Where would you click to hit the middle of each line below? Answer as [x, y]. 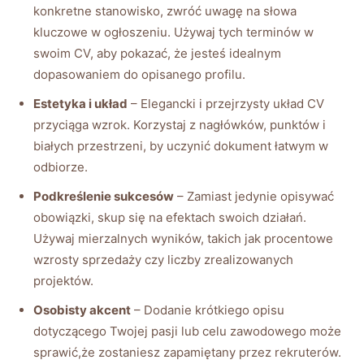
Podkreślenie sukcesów [104, 196]
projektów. [63, 280]
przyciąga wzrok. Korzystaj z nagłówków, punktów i [180, 124]
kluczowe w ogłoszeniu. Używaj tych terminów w [173, 32]
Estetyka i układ [80, 103]
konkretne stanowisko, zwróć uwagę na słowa [165, 11]
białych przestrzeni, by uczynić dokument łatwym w [181, 145]
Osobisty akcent [82, 310]
